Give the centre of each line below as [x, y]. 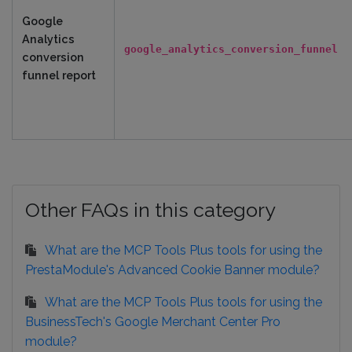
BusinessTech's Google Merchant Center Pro [153, 322]
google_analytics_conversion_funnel [231, 49]
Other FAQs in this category [150, 210]
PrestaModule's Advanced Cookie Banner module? [172, 270]
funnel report [59, 75]
